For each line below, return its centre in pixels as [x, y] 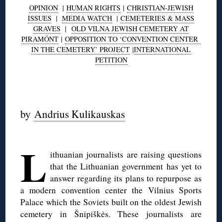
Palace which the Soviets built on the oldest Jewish [111, 202]
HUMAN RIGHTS [93, 7]
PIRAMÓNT [40, 39]
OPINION [43, 7]
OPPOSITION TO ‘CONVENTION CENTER [133, 39]
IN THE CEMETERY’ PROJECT [81, 49]
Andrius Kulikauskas [80, 113]
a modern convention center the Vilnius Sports [111, 190]
